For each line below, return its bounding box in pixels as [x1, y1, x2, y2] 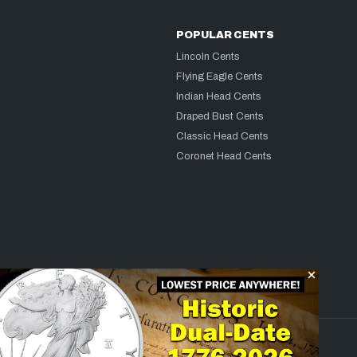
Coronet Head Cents [176, 151, 273, 163]
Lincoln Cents [176, 51, 241, 63]
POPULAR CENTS [176, 29, 275, 41]
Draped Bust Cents [176, 111, 265, 123]
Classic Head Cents [176, 131, 269, 143]
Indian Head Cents [176, 91, 262, 103]
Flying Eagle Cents [176, 71, 264, 83]
